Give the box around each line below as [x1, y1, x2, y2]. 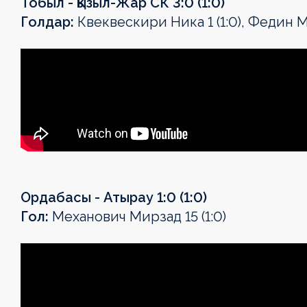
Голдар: [21, 14, 74, 31]
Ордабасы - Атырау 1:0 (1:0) [21, 189, 207, 206]
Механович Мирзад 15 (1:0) [49, 208, 226, 225]
